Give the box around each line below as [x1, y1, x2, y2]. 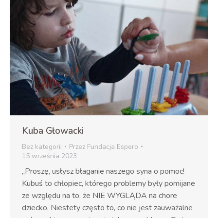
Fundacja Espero [87, 142, 138, 151]
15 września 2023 [22, 151, 77, 161]
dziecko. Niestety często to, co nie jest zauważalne [22, 202, 193, 213]
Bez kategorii [22, 142, 62, 151]
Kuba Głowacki [22, 124, 84, 137]
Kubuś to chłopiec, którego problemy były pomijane [22, 178, 195, 189]
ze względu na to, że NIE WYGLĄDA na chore [22, 190, 177, 201]
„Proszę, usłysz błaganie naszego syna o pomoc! [22, 165, 184, 177]
